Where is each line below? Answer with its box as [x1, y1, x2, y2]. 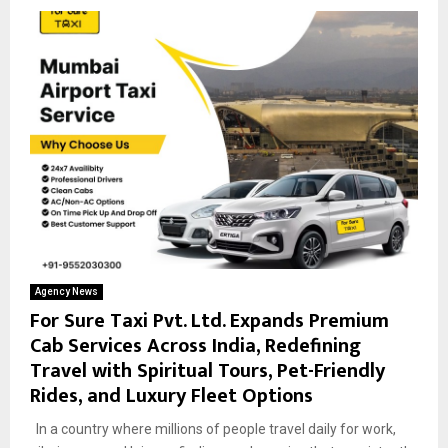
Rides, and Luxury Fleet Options [30, 379, 313, 414]
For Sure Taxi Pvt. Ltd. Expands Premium [30, 304, 389, 339]
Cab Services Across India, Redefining [30, 329, 361, 364]
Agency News [35, 286, 98, 298]
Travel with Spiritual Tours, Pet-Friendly [30, 354, 385, 389]
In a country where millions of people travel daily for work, [30, 421, 396, 438]
